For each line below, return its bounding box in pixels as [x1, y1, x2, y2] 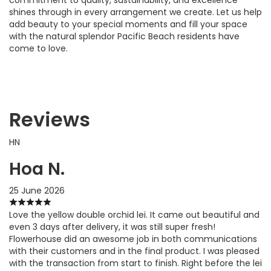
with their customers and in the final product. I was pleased [9, 244, 260, 257]
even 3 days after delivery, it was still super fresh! [9, 220, 215, 233]
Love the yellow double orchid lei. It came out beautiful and [9, 208, 260, 221]
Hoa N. [9, 157, 65, 181]
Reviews [9, 105, 90, 133]
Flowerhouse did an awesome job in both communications [9, 232, 257, 245]
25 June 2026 [9, 184, 65, 197]
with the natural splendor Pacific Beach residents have [9, 30, 240, 42]
